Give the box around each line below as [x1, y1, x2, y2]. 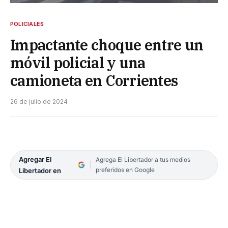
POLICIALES [10, 20, 44, 27]
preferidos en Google [95, 165, 155, 174]
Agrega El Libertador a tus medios [95, 155, 190, 163]
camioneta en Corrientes [10, 70, 178, 90]
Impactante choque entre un [10, 35, 204, 54]
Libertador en [19, 166, 61, 175]
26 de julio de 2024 [10, 97, 68, 105]
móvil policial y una [10, 52, 146, 72]
